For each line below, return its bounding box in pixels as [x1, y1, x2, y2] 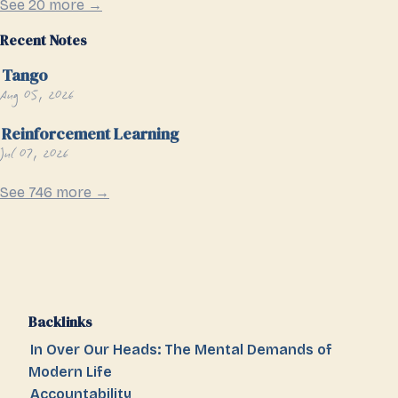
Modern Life [28, 363, 112, 381]
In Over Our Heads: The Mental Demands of [29, 341, 332, 359]
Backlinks [28, 312, 92, 332]
